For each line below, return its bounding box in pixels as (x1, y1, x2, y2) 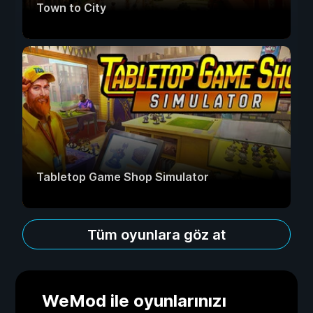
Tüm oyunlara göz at (87, 226, 226, 243)
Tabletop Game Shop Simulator (36, 170, 209, 184)
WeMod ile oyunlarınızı (42, 291, 226, 311)
